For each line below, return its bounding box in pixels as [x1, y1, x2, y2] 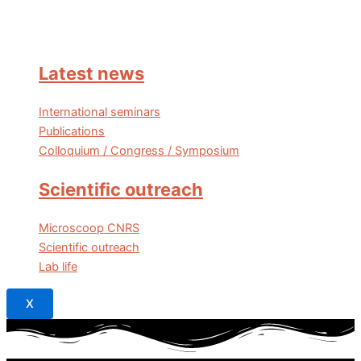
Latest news [39, 62, 144, 84]
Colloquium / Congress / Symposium [39, 143, 239, 159]
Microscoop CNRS [39, 221, 139, 236]
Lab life [39, 259, 77, 275]
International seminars [39, 105, 160, 120]
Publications [39, 124, 105, 139]
